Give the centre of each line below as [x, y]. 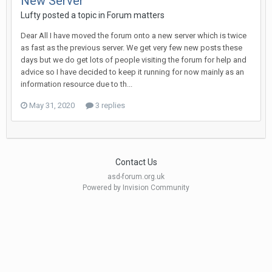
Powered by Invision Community [136, 188]
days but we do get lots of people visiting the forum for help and [134, 60]
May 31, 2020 [52, 105]
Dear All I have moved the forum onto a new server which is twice [134, 36]
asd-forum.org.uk [136, 177]
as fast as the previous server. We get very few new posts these [131, 48]
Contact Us [136, 162]
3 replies [109, 105]
